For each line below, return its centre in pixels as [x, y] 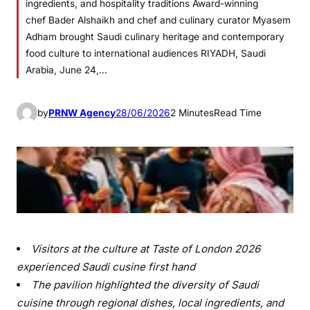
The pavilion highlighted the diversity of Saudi [145, 284]
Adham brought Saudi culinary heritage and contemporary [155, 37]
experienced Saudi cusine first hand [107, 266]
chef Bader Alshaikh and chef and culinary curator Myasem [158, 20]
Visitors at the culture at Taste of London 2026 [146, 248]
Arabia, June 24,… [66, 70]
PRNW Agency [82, 112]
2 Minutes [192, 112]
